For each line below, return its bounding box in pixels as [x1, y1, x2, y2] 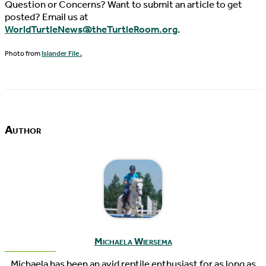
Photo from [5, 49, 42, 58]
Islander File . [42, 49, 82, 58]
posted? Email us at [5, 11, 88, 24]
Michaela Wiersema [94, 235, 172, 248]
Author [5, 122, 42, 137]
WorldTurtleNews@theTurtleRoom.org [5, 23, 178, 36]
